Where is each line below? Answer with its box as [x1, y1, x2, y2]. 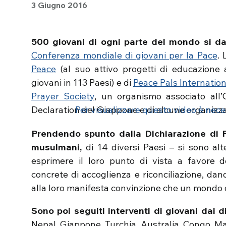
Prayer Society [31, 90, 95, 102]
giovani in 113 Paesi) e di [31, 77, 133, 88]
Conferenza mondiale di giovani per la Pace [31, 49, 217, 61]
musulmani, [31, 141, 82, 153]
